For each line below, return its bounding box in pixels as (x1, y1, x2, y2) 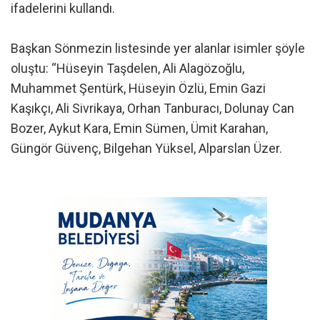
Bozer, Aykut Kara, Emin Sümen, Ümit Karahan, (11, 121, 268, 136)
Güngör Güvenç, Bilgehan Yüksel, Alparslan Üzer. (11, 141, 282, 156)
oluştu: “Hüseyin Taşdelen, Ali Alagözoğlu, (11, 61, 244, 76)
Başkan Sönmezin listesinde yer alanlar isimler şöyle (11, 41, 305, 56)
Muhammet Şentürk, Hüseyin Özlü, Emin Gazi (11, 81, 266, 96)
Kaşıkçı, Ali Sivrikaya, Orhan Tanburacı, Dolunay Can (11, 101, 294, 116)
